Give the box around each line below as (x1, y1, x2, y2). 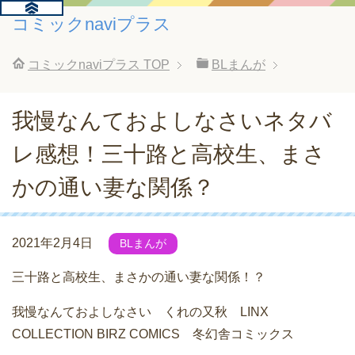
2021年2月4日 (12, 236, 93, 250)
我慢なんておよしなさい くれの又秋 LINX (12, 305, 269, 319)
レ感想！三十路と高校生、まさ (12, 142, 326, 166)
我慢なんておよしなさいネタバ (12, 109, 332, 133)
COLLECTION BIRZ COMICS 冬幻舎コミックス (12, 327, 294, 342)
